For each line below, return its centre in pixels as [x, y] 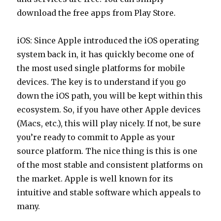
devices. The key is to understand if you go [102, 82]
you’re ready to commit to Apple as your [96, 137]
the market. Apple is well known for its [95, 178]
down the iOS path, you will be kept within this [110, 95]
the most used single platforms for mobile [101, 68]
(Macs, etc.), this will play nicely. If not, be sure [109, 123]
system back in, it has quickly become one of [106, 54]
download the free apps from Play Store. [96, 13]
